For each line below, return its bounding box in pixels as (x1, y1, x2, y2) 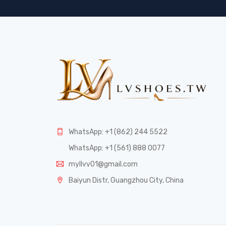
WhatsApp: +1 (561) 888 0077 (69, 143, 165, 152)
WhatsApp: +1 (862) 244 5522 (69, 127, 167, 136)
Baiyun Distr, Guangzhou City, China (69, 176, 184, 185)
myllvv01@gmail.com (69, 159, 138, 168)
